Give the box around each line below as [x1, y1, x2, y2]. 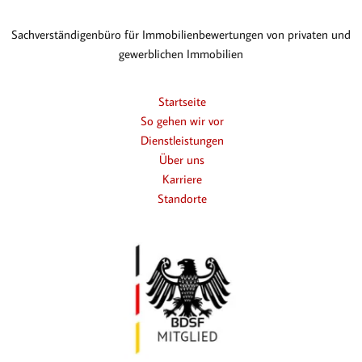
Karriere [162, 170, 202, 187]
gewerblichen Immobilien [119, 45, 243, 61]
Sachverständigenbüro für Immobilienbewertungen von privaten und [11, 26, 351, 42]
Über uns [159, 151, 204, 167]
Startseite [158, 93, 206, 109]
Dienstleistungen [140, 132, 224, 148]
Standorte [157, 190, 207, 206]
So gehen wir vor [140, 112, 224, 128]
